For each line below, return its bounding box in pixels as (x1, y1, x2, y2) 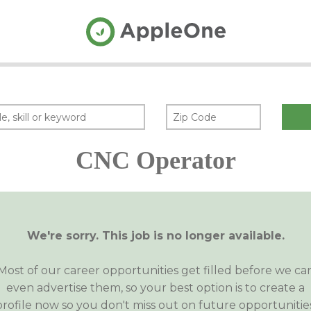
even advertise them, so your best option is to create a (6, 281, 305, 295)
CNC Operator (75, 146, 236, 175)
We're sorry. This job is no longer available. (26, 228, 285, 242)
